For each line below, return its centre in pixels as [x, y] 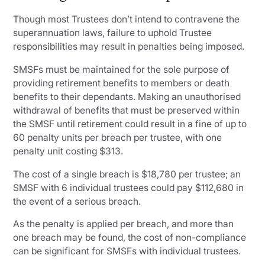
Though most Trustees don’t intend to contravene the [127, 20]
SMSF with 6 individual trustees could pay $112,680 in [129, 188]
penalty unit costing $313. [68, 151]
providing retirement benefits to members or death [122, 83]
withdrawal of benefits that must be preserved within [127, 110]
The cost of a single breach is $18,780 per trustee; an [127, 174]
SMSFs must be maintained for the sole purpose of [122, 69]
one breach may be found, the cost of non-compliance [130, 238]
